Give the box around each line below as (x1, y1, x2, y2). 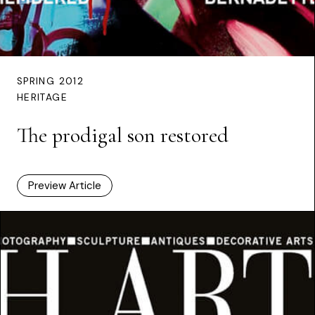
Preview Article (28, 179, 101, 193)
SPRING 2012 (17, 75, 84, 88)
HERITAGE (17, 91, 67, 104)
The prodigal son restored (17, 122, 229, 149)
